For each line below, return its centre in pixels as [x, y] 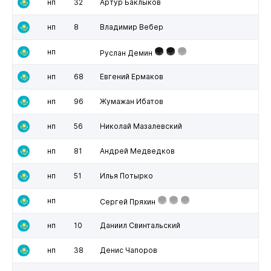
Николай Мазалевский [141, 126]
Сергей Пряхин [127, 201]
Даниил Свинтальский [140, 225]
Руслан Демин [126, 53]
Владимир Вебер [131, 27]
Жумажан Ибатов [131, 101]
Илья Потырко [126, 175]
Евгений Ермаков [131, 76]
